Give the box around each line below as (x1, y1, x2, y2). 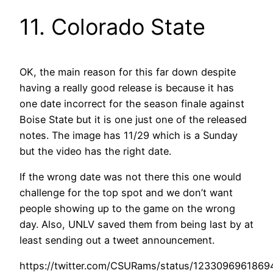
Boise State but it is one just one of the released (19, 113, 247, 126)
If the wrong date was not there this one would (19, 170, 241, 183)
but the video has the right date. (19, 144, 171, 157)
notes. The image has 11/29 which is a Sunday (19, 129, 238, 141)
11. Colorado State (19, 13, 205, 40)
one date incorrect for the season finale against (19, 97, 244, 110)
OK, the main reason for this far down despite (19, 65, 236, 78)
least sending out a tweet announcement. (19, 233, 214, 246)
